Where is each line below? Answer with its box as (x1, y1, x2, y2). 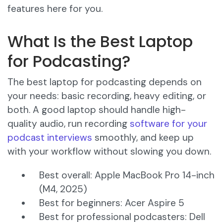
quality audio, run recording (7, 117, 130, 130)
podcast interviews (7, 131, 92, 144)
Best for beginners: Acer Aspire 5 (39, 197, 184, 210)
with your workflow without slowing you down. (7, 145, 211, 158)
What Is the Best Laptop (7, 30, 193, 53)
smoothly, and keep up (92, 131, 194, 144)
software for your (130, 117, 207, 130)
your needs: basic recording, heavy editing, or (7, 90, 206, 103)
